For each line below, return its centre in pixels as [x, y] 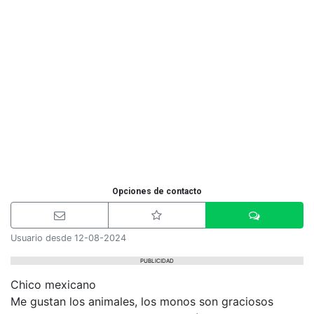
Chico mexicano [53, 285]
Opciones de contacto [157, 191]
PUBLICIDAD [157, 261]
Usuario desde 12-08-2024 [68, 238]
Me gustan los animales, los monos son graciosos [142, 301]
